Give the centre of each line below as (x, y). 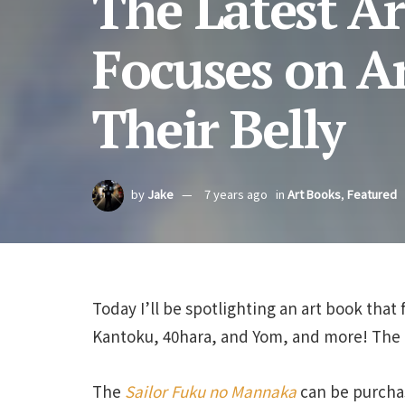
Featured (372, 194)
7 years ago (236, 194)
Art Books (314, 194)
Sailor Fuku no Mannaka (211, 391)
